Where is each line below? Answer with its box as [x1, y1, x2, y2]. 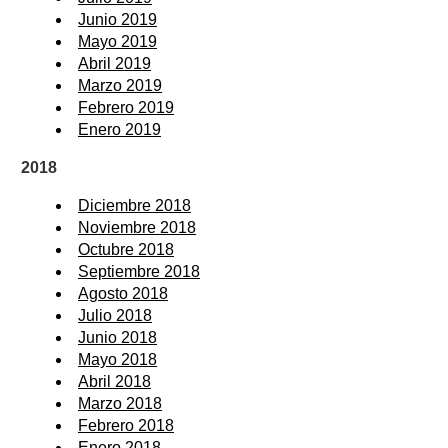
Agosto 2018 [78, 285, 168, 303]
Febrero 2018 [78, 417, 174, 435]
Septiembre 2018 [78, 263, 200, 281]
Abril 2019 [78, 55, 151, 73]
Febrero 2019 [78, 99, 174, 117]
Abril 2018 [78, 373, 151, 391]
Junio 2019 [78, 11, 157, 29]
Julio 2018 [78, 307, 152, 325]
